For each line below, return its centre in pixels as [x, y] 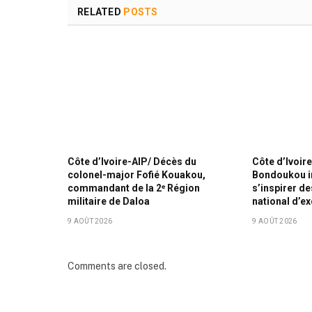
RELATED [101, 11]
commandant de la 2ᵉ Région [134, 188]
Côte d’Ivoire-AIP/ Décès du [132, 162]
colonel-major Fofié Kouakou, [136, 175]
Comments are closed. [117, 266]
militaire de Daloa [109, 202]
